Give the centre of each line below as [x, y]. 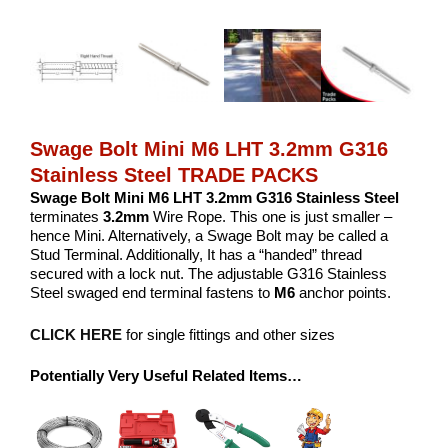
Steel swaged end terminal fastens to [152, 293]
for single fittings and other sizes [230, 334]
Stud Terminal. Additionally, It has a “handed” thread [196, 255]
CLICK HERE [76, 334]
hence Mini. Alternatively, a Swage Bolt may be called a [209, 236]
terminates [66, 217]
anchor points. [345, 293]
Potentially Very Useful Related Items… [166, 376]
